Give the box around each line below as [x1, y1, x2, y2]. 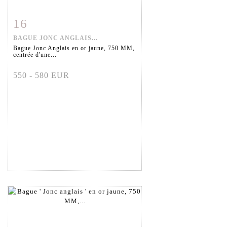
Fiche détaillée [20, 18, 70, 26]
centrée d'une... [13, 51, 57, 59]
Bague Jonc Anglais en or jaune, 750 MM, [13, 45, 135, 52]
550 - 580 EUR [13, 71, 69, 80]
